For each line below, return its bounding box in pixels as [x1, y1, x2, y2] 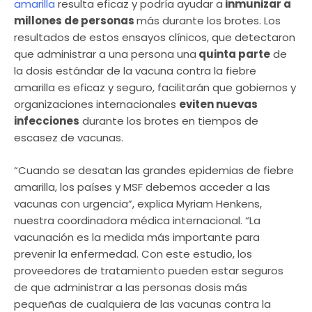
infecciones [14, 114, 79, 129]
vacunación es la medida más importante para [14, 229, 260, 244]
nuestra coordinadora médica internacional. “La [14, 212, 260, 228]
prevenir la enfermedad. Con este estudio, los [14, 246, 252, 261]
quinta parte [196, 47, 270, 62]
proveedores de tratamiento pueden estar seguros [14, 263, 283, 278]
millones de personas [14, 13, 136, 29]
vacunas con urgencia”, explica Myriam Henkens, [14, 196, 262, 211]
